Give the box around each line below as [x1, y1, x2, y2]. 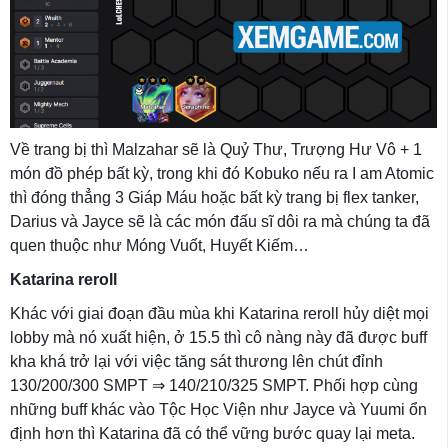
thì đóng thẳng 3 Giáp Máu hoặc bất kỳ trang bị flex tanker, [10, 188, 419, 206]
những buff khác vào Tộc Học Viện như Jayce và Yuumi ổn [10, 400, 427, 418]
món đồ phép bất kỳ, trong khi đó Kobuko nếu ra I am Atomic [10, 164, 434, 182]
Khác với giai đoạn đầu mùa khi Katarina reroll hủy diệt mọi [10, 304, 429, 322]
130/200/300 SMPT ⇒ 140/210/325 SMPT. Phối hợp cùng [10, 376, 418, 394]
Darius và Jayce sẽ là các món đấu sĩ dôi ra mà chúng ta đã [10, 212, 430, 230]
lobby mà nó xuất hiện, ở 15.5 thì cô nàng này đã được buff [10, 328, 427, 346]
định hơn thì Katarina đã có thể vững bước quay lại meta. [10, 424, 415, 442]
